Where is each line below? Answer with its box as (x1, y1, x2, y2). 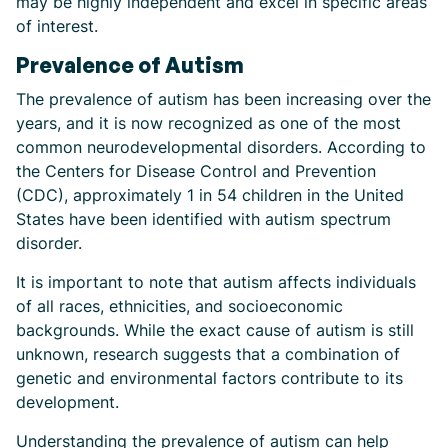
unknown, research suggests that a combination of (16, 344, 400, 364)
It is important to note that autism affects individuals (16, 272, 416, 292)
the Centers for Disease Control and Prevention (16, 161, 376, 181)
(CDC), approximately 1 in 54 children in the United (16, 185, 404, 205)
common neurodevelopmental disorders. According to (16, 137, 426, 157)
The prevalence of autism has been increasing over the (16, 89, 431, 109)
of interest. (16, 16, 98, 36)
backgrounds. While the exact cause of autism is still (16, 320, 414, 340)
